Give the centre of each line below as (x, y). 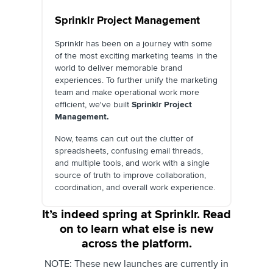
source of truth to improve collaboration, (130, 175)
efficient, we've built (93, 104)
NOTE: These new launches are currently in (136, 264)
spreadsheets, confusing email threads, (129, 151)
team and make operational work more (127, 92)
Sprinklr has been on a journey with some (133, 43)
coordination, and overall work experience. (135, 187)
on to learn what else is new (136, 229)
